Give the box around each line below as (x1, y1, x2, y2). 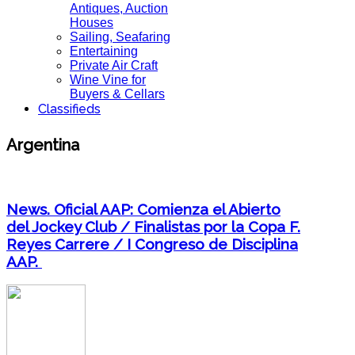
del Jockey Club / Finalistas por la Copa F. (6, 217, 300, 235)
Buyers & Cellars (70, 87, 165, 101)
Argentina (6, 135, 79, 155)
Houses (70, 16, 113, 29)
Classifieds (38, 101, 101, 116)
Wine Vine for (70, 73, 146, 86)
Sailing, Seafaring (70, 30, 170, 44)
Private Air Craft (70, 59, 158, 72)
